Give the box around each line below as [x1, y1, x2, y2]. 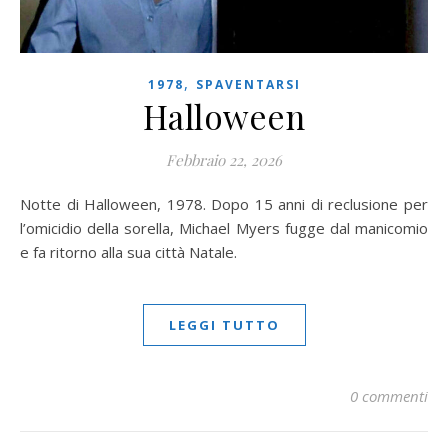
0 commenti [350, 385, 428, 406]
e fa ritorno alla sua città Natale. [20, 241, 237, 262]
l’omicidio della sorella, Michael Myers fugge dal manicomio [20, 217, 428, 238]
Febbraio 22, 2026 [166, 149, 282, 170]
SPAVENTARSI [195, 75, 301, 93]
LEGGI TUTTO [168, 315, 280, 334]
